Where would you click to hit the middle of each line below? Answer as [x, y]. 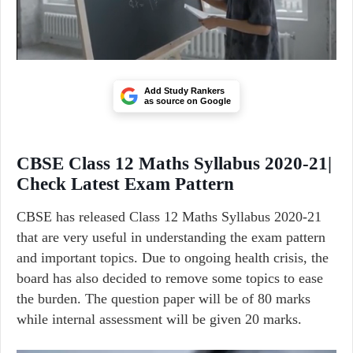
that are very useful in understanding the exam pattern [171, 237]
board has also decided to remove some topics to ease [170, 278]
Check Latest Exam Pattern [125, 184]
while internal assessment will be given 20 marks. [159, 319]
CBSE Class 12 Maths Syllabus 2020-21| [174, 163]
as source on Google [188, 101]
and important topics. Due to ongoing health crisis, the [173, 258]
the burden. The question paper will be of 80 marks [163, 299]
